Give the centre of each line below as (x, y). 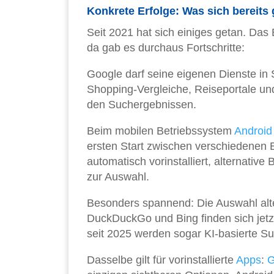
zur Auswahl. (118, 177)
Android (253, 131)
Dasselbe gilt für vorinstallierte (161, 260)
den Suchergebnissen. (142, 105)
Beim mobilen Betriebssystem (161, 131)
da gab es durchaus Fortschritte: (166, 48)
